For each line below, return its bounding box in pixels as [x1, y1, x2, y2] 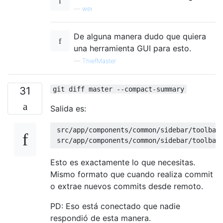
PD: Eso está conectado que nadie [50, 201, 180, 211]
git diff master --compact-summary [53, 85, 184, 93]
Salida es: [50, 103, 86, 113]
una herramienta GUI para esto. [74, 43, 191, 53]
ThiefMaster [82, 57, 116, 65]
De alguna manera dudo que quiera [74, 31, 206, 41]
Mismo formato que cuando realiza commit [50, 169, 213, 179]
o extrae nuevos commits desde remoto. [50, 181, 203, 191]
